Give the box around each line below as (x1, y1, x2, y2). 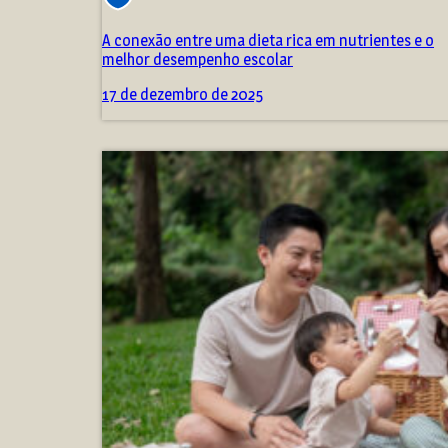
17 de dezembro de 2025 (102, 85, 263, 105)
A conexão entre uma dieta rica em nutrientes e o (102, 31, 434, 51)
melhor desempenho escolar (102, 50, 293, 70)
